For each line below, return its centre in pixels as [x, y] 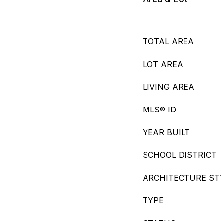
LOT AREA [163, 64]
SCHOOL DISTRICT [180, 155]
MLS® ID [159, 110]
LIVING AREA [168, 87]
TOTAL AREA [168, 41]
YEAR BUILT [166, 132]
